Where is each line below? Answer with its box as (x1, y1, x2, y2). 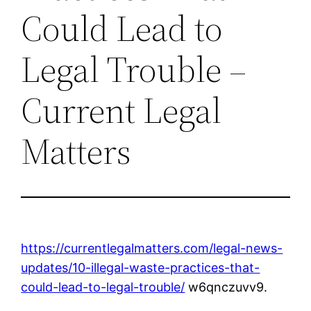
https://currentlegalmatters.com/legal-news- (21, 240, 283, 255)
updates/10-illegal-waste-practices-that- (21, 260, 260, 275)
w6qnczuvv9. (185, 279, 268, 294)
